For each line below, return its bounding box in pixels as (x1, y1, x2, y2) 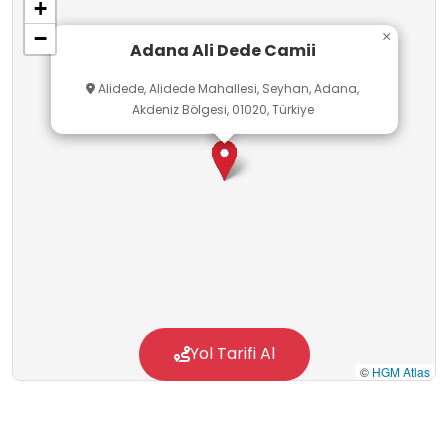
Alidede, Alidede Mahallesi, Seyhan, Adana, (95, 80, 359, 98)
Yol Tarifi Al (189, 342, 275, 366)
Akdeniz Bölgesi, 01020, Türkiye (131, 101, 314, 119)
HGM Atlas (372, 363, 430, 381)
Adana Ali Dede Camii (129, 38, 316, 62)
